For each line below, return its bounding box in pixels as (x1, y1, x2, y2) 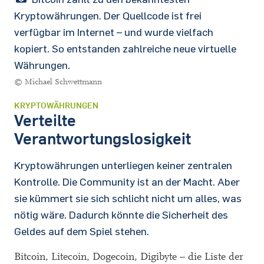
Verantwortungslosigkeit (14, 128, 191, 148)
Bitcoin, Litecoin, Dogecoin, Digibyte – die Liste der (14, 250, 243, 263)
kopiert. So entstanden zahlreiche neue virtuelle (14, 42, 236, 55)
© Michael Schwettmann (14, 77, 102, 87)
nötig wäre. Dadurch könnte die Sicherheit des (14, 208, 228, 221)
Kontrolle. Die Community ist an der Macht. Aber (14, 175, 240, 188)
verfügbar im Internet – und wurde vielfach (14, 25, 213, 38)
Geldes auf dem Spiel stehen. (14, 225, 149, 237)
